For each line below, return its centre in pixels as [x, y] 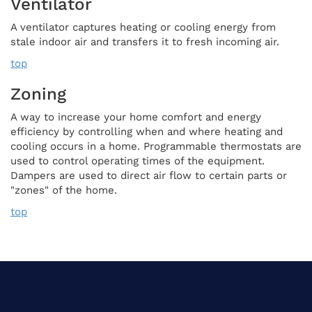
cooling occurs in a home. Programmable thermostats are [156, 146]
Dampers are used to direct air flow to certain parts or [149, 175]
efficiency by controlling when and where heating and [147, 131]
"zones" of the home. [64, 190]
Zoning [38, 94]
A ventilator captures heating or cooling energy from [143, 27]
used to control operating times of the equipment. [138, 161]
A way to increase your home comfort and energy [136, 117]
